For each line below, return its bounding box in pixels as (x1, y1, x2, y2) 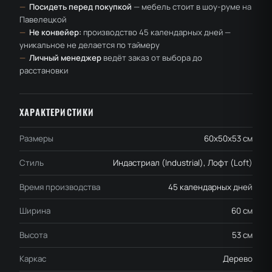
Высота (19, 229, 47, 240)
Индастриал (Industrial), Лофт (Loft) (113, 157, 253, 168)
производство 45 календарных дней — (81, 26, 231, 38)
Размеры (19, 133, 53, 144)
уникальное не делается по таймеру (19, 39, 160, 50)
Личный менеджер (29, 52, 102, 63)
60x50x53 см (204, 133, 253, 144)
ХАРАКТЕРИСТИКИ (19, 104, 95, 118)
